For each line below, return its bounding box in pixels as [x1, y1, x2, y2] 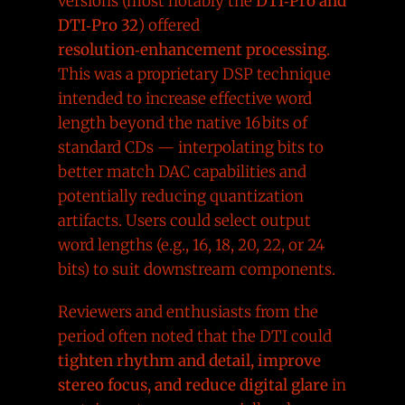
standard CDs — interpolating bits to [57, 137, 324, 157]
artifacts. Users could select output [57, 210, 311, 231]
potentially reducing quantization [57, 185, 304, 206]
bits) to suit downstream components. [57, 259, 335, 279]
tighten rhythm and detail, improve [57, 350, 321, 371]
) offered [137, 14, 200, 35]
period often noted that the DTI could [57, 325, 332, 346]
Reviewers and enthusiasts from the [57, 301, 318, 322]
